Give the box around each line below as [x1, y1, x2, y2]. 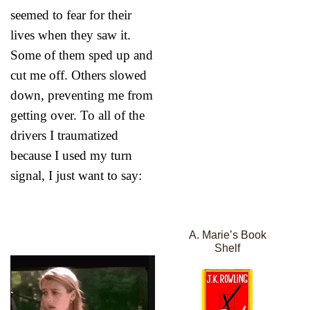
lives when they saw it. [10, 27, 131, 42]
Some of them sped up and [10, 47, 153, 62]
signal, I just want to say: [10, 167, 142, 183]
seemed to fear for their [10, 7, 131, 22]
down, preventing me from [10, 87, 153, 102]
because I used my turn [10, 147, 132, 163]
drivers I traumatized [10, 127, 118, 143]
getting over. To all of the [10, 107, 145, 122]
